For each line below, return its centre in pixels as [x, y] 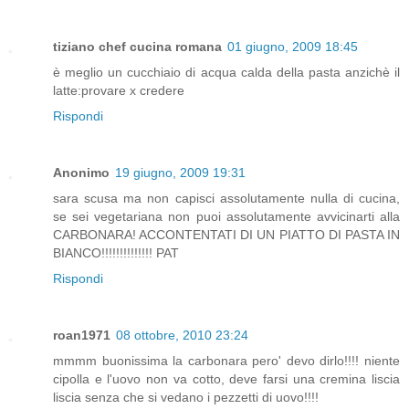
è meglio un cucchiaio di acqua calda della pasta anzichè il [226, 72]
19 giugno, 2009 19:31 [180, 172]
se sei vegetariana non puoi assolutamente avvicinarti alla [226, 216]
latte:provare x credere [119, 90]
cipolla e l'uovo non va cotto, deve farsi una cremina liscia [226, 378]
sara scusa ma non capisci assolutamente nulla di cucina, [226, 198]
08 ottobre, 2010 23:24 [182, 335]
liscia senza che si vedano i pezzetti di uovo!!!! [186, 397]
